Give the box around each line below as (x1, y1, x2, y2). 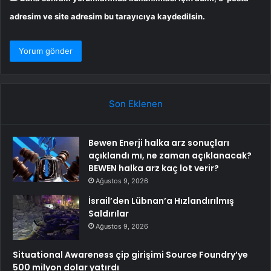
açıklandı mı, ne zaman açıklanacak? (88, 149, 252, 162)
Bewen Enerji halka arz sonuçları (88, 136, 229, 149)
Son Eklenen (108, 97, 163, 109)
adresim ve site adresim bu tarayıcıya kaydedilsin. (10, 11, 205, 21)
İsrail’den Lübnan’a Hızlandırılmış (88, 194, 234, 207)
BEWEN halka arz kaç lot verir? (88, 162, 219, 174)
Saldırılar (88, 207, 129, 220)
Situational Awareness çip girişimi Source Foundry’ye (13, 248, 248, 261)
